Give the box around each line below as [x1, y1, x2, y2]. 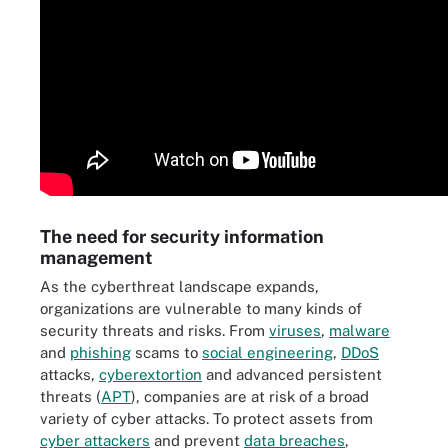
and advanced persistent [202, 366, 382, 383]
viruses [269, 322, 321, 339]
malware [329, 322, 390, 339]
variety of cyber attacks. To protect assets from [40, 410, 373, 427]
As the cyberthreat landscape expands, [40, 278, 319, 295]
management [40, 247, 153, 268]
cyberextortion [99, 366, 202, 383]
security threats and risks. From [40, 322, 269, 339]
